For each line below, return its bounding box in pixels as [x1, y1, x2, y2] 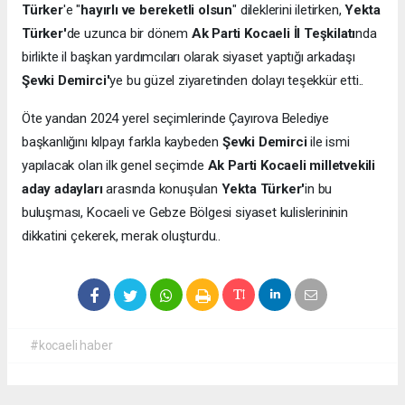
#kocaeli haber [30, 338, 113, 353]
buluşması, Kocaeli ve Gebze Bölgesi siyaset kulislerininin [22, 204, 348, 221]
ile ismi [310, 134, 350, 151]
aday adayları [22, 181, 103, 198]
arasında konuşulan [102, 181, 221, 198]
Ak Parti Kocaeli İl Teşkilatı [191, 25, 356, 42]
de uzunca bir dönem [66, 25, 192, 42]
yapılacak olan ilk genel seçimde [22, 157, 208, 174]
